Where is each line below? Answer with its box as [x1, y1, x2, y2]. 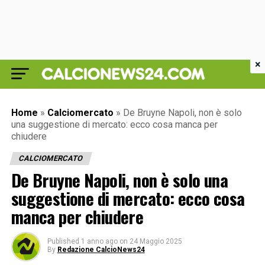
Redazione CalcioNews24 [57, 245, 145, 254]
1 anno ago [80, 237, 118, 245]
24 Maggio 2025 [129, 237, 182, 245]
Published [47, 237, 79, 245]
